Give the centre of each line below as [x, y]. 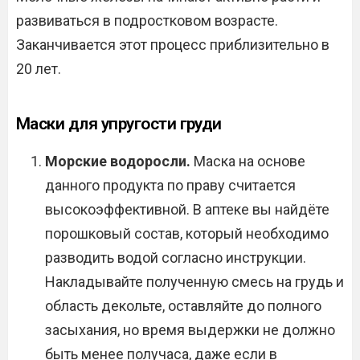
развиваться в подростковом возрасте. [147, 20]
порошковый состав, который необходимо [187, 233]
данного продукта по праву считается [170, 185]
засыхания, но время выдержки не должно [190, 330]
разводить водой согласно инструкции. [176, 258]
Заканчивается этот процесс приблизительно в [173, 45]
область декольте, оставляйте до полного [183, 306]
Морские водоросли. [118, 161]
